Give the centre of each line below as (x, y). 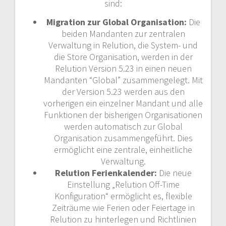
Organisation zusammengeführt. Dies (123, 138)
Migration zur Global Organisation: (117, 22)
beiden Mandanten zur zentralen (123, 34)
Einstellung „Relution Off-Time (123, 184)
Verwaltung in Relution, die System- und (123, 45)
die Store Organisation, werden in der (123, 57)
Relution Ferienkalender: (107, 173)
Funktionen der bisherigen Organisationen (123, 115)
